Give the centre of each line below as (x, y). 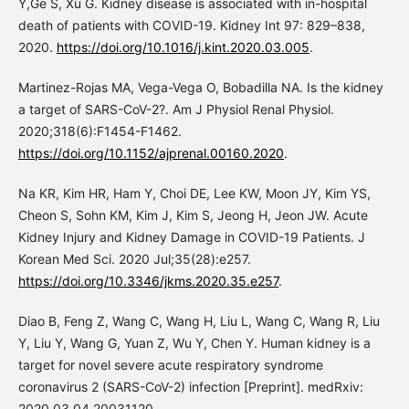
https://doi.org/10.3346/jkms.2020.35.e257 (148, 281)
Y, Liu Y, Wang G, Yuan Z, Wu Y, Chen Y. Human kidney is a (194, 343)
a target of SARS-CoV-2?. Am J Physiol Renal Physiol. (176, 110)
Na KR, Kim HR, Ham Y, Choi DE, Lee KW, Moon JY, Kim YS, (194, 194)
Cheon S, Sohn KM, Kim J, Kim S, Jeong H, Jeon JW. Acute (193, 215)
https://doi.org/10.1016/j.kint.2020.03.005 (183, 47)
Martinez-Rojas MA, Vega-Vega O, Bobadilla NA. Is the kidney (200, 88)
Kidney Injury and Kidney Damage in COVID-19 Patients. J (191, 237)
